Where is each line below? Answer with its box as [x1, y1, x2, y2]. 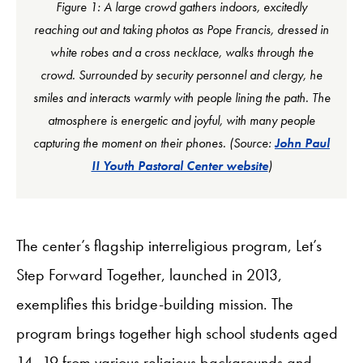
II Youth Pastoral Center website [91, 157, 268, 174]
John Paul [275, 135, 330, 152]
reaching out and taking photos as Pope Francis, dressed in [34, 21, 329, 38]
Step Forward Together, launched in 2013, [16, 264, 282, 285]
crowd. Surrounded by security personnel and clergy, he [41, 66, 322, 83]
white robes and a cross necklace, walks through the [49, 44, 314, 61]
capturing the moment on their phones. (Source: [33, 135, 275, 152]
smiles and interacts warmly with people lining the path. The [32, 89, 331, 106]
